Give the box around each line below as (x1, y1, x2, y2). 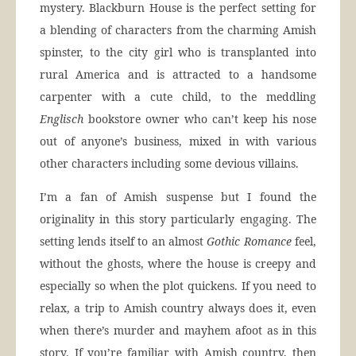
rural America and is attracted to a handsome (40, 67, 316, 83)
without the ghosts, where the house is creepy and (40, 256, 316, 272)
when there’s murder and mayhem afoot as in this (40, 323, 316, 339)
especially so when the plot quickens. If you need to (40, 278, 316, 294)
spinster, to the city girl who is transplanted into (40, 44, 316, 60)
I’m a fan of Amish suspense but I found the (40, 189, 316, 205)
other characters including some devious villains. (40, 156, 299, 172)
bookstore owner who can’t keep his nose (83, 111, 316, 127)
